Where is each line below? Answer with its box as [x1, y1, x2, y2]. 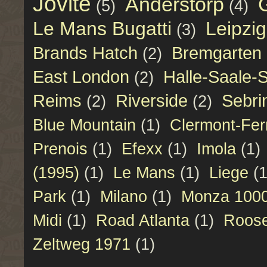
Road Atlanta [96, 212, 190, 229]
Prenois [33, 140, 88, 158]
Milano [100, 188, 147, 206]
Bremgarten [172, 43, 262, 63]
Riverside [116, 91, 188, 110]
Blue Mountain [33, 116, 136, 134]
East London [33, 67, 129, 86]
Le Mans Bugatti [33, 18, 172, 39]
